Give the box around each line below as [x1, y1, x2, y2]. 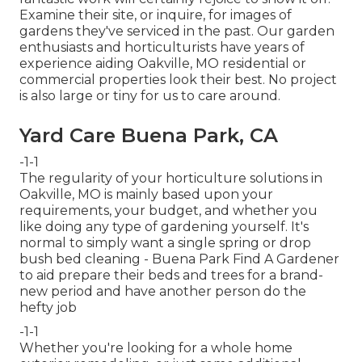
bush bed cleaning [19, 250, 141, 267]
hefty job [19, 299, 77, 315]
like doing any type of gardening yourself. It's [19, 218, 309, 234]
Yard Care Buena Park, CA [19, 123, 278, 147]
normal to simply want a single [19, 234, 219, 250]
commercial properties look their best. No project [19, 71, 337, 87]
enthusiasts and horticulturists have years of [19, 39, 305, 55]
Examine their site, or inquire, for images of [19, 6, 292, 23]
